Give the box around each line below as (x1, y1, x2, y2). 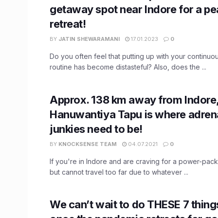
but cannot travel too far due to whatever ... (50, 167, 188, 176)
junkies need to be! (50, 122, 143, 135)
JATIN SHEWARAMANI (58, 35, 120, 42)
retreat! (50, 17, 86, 30)
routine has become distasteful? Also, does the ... (50, 62, 206, 71)
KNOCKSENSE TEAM (58, 140, 117, 147)
